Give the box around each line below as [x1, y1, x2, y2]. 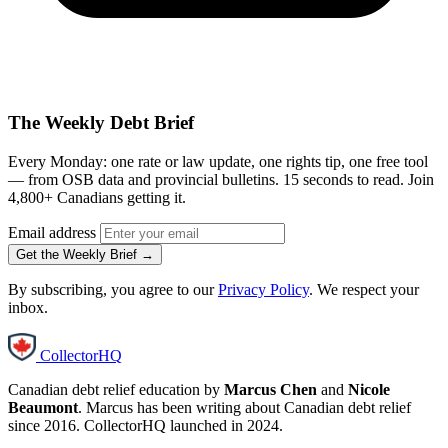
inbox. [8, 299, 48, 317]
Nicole [348, 381, 390, 399]
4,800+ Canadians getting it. [8, 189, 186, 207]
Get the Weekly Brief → [16, 247, 154, 263]
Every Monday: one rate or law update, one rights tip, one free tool [8, 153, 428, 171]
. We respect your [309, 281, 419, 299]
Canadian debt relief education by [8, 381, 224, 399]
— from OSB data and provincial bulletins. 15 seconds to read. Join [8, 171, 434, 189]
